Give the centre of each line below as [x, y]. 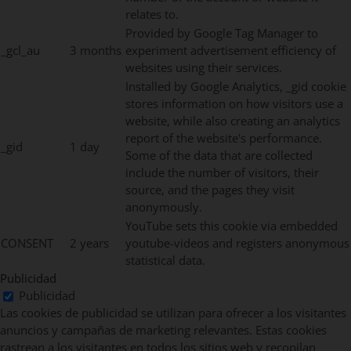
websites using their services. [204, 67]
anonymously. [164, 206]
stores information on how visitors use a [234, 103]
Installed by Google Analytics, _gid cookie [236, 86]
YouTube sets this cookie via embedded [232, 225]
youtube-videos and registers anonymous [237, 242]
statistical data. [165, 260]
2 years [89, 242]
